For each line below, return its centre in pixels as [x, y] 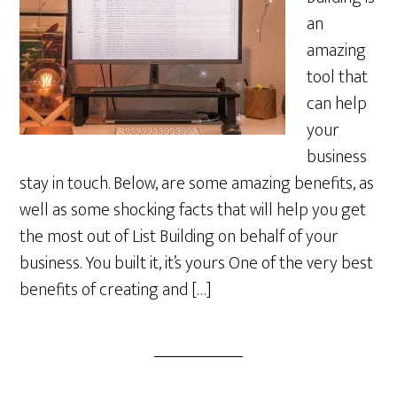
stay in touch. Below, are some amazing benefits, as [197, 183]
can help [337, 104]
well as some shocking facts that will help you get [193, 210]
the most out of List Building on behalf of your [179, 237]
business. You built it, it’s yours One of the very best [197, 263]
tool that [338, 77]
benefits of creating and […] [116, 290]
